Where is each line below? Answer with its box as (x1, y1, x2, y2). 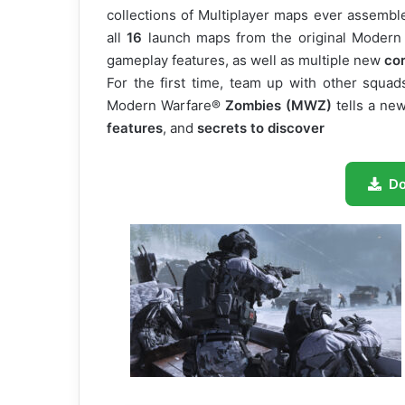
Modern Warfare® (107, 96, 226, 114)
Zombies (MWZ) (225, 96, 333, 114)
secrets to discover (197, 118, 325, 137)
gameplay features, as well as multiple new (107, 51, 384, 69)
